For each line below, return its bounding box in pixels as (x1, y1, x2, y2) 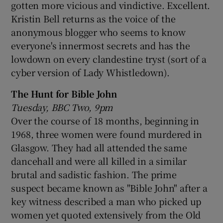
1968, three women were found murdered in (11, 127, 202, 140)
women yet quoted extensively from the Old (11, 208, 201, 221)
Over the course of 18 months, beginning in (11, 113, 200, 127)
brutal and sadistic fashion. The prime (11, 167, 177, 181)
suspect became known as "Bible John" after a (11, 181, 208, 194)
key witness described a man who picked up (11, 194, 202, 208)
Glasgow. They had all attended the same (11, 140, 187, 154)
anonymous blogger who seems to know (11, 25, 186, 38)
